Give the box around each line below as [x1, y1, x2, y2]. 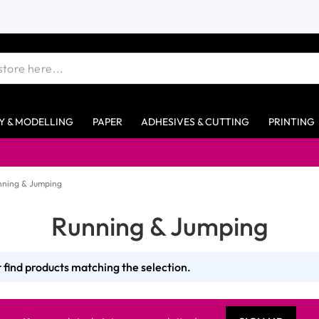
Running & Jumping [51, 209, 268, 242]
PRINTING [268, 115, 315, 128]
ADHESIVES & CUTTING [141, 115, 249, 128]
